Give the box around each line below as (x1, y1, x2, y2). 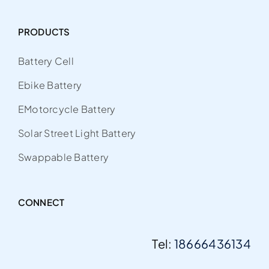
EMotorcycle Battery (17, 103, 116, 115)
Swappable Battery (17, 151, 109, 163)
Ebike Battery (17, 79, 82, 91)
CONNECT (17, 196, 65, 208)
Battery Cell (17, 55, 74, 67)
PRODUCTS (17, 26, 70, 37)
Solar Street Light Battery (17, 127, 136, 139)
